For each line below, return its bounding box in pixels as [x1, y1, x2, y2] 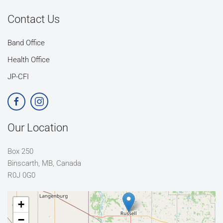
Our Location [7, 121, 68, 134]
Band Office [7, 38, 47, 47]
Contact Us [7, 13, 60, 25]
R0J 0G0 [7, 171, 35, 180]
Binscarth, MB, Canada [7, 159, 81, 168]
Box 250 [7, 147, 33, 156]
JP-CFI [7, 72, 29, 81]
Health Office [7, 55, 50, 64]
